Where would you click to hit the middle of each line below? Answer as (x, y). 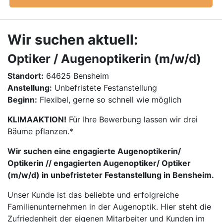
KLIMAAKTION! (37, 119)
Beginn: (22, 100)
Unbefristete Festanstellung (105, 88)
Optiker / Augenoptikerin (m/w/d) (104, 59)
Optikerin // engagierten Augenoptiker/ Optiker (99, 163)
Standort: (26, 76)
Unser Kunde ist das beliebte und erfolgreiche (93, 195)
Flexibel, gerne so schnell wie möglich (109, 100)
